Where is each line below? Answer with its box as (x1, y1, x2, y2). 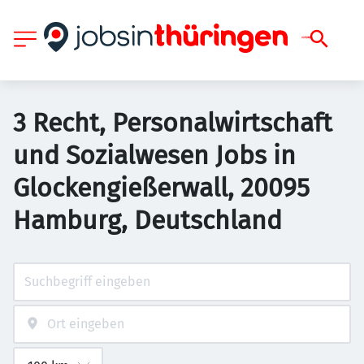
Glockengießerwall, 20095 (13, 172, 310, 203)
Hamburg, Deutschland (13, 205, 282, 236)
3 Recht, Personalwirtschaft (13, 107, 332, 138)
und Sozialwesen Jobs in (13, 140, 296, 171)
